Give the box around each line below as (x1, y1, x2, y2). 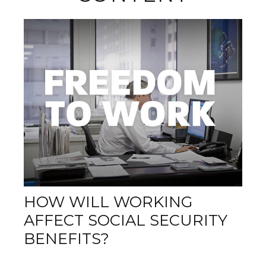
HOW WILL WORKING (24, 192, 192, 211)
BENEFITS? (24, 229, 109, 248)
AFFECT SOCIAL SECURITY (24, 211, 227, 230)
